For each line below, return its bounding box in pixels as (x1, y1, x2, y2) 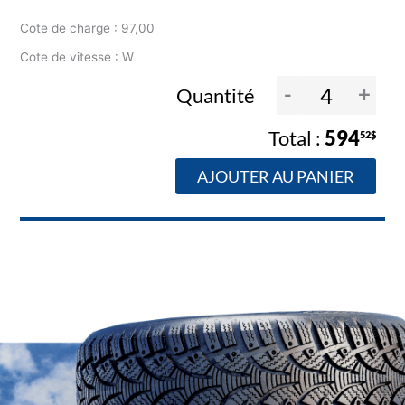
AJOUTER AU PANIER (196, 166, 354, 187)
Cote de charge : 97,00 (20, 21, 155, 36)
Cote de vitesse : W (20, 50, 135, 65)
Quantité (175, 82, 259, 108)
